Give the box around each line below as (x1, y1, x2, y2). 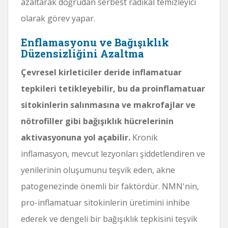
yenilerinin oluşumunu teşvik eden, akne (21, 164, 175, 176)
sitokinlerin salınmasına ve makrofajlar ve (21, 99, 195, 110)
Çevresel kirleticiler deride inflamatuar (21, 66, 182, 78)
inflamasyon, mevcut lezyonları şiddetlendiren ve (21, 148, 205, 159)
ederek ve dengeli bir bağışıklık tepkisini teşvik (21, 213, 197, 224)
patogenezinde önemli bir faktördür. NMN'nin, (21, 180, 199, 192)
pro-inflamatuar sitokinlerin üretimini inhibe (21, 196, 190, 208)
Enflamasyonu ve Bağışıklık (21, 35, 169, 49)
